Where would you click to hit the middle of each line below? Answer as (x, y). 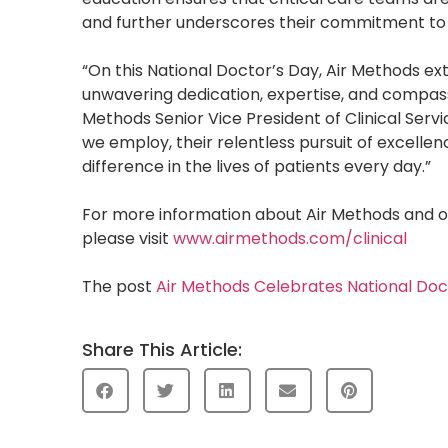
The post (119, 286)
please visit (127, 238)
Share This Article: (162, 349)
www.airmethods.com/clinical (290, 238)
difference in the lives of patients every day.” (256, 166)
